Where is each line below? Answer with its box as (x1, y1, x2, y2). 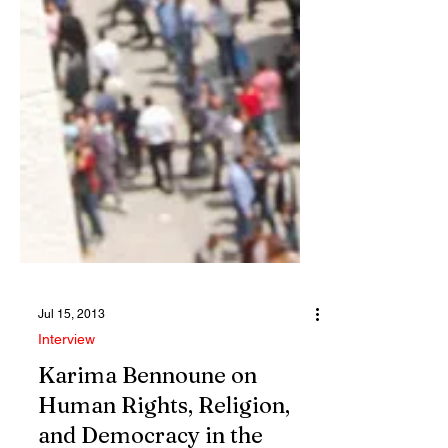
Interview (38, 379, 95, 395)
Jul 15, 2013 (38, 355, 105, 369)
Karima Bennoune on (38, 409, 257, 437)
